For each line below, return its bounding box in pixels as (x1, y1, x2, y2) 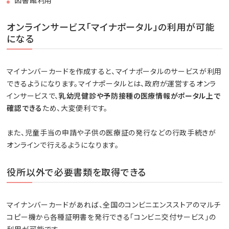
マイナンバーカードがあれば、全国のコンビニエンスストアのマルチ (7, 199, 221, 210)
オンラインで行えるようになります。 (7, 139, 119, 150)
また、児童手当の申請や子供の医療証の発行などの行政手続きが (7, 127, 216, 138)
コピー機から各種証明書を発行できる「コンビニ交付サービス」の (7, 211, 216, 222)
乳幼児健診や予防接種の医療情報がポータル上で (59, 90, 221, 101)
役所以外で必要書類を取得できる (7, 165, 146, 178)
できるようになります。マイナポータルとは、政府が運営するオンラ (7, 78, 217, 88)
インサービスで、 (7, 90, 59, 101)
